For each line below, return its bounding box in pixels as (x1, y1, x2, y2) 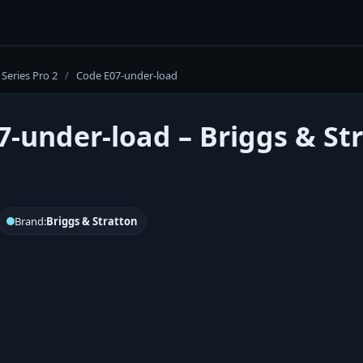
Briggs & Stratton (46, 214, 138, 228)
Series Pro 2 (2, 68, 58, 83)
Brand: (15, 214, 46, 228)
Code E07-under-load (76, 68, 177, 83)
